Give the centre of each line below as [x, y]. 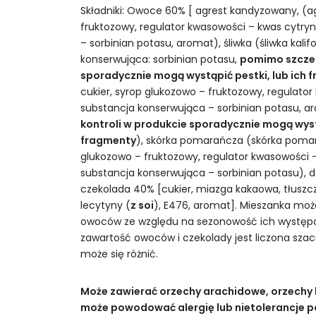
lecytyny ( [105, 206]
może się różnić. [119, 254]
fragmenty [108, 141]
